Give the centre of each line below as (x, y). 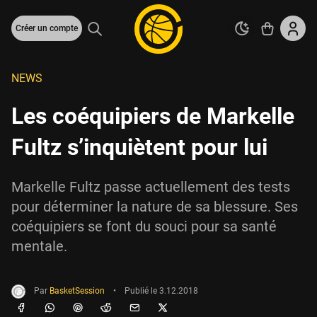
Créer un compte (47, 28)
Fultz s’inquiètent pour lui (139, 147)
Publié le (142, 291)
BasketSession (77, 291)
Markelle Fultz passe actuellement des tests (151, 187)
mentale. (39, 246)
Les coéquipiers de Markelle (153, 116)
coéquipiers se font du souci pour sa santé (144, 226)
